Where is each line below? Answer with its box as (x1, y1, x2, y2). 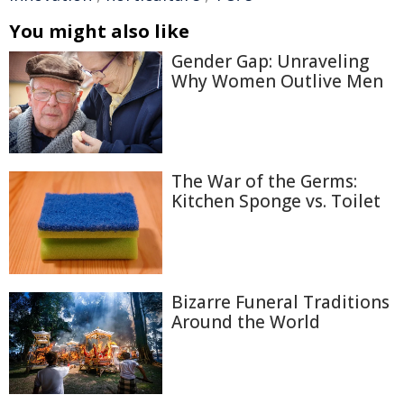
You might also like (9, 19, 189, 43)
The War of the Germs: (171, 170, 357, 194)
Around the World (171, 309, 320, 334)
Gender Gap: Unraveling (171, 50, 369, 73)
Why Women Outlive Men (171, 69, 383, 93)
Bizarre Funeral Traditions (171, 289, 390, 314)
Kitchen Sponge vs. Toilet (171, 189, 381, 214)
